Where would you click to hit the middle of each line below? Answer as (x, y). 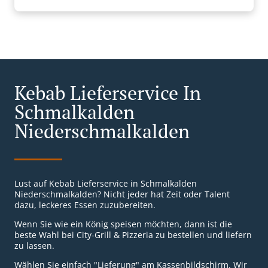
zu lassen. (34, 246)
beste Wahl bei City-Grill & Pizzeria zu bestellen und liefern (133, 235)
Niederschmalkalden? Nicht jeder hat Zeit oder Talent (122, 194)
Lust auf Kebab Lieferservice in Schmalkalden (106, 184)
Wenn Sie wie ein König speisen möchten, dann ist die (123, 224)
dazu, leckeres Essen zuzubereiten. (85, 205)
